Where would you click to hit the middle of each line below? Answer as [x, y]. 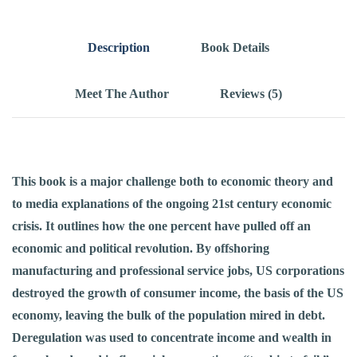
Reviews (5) [251, 94]
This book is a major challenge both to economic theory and [173, 182]
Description [119, 48]
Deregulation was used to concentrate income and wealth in [172, 338]
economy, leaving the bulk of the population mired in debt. [169, 316]
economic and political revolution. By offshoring [141, 249]
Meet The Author [122, 94]
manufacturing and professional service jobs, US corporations [178, 271]
